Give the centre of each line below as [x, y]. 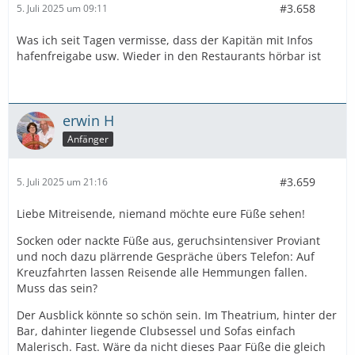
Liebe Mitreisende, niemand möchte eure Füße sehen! [161, 213]
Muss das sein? [57, 288]
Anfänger [88, 139]
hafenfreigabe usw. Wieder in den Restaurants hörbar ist [169, 55]
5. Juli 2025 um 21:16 [62, 182]
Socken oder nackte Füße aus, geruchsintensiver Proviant [168, 240]
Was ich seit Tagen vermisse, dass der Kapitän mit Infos [165, 40]
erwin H [88, 120]
